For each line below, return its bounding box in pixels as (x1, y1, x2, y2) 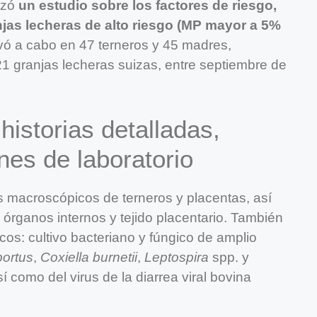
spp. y (209, 250, 249, 265)
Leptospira (144, 250, 209, 265)
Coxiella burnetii (40, 250, 137, 265)
